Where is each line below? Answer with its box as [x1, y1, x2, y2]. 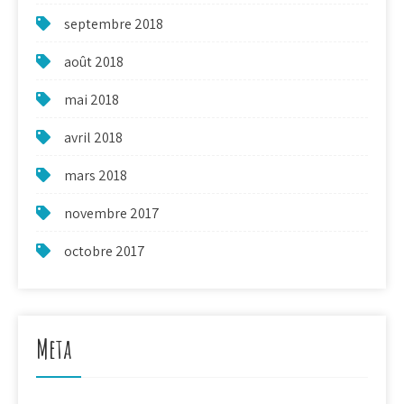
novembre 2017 [64, 204, 160, 224]
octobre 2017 [64, 242, 145, 262]
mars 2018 [64, 166, 127, 186]
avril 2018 [64, 128, 123, 148]
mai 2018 [64, 90, 119, 110]
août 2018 [64, 52, 124, 72]
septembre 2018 [64, 14, 163, 34]
